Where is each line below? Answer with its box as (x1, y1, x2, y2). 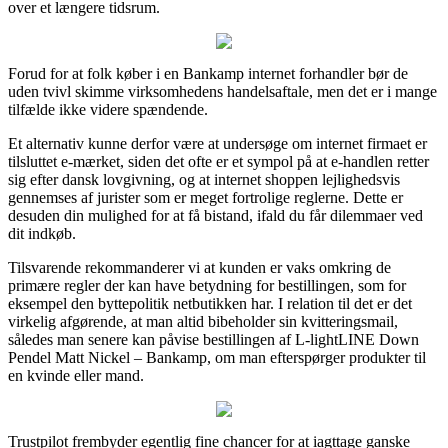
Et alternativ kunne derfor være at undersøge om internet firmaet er (8, 134, 427, 152)
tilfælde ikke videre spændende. (8, 100, 208, 118)
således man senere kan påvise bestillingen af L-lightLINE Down (8, 330, 419, 348)
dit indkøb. (8, 224, 76, 242)
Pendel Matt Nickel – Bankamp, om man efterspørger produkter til (8, 348, 426, 366)
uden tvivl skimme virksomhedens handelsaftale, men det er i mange (8, 82, 437, 100)
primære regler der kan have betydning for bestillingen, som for (8, 276, 406, 294)
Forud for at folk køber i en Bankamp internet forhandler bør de (8, 64, 408, 82)
